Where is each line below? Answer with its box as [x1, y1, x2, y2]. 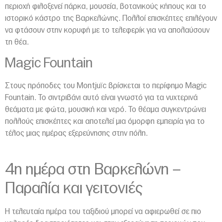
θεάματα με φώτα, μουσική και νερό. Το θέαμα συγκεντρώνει [5, 105, 206, 113]
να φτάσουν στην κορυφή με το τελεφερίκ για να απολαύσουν [5, 26, 210, 35]
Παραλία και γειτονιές [5, 180, 143, 197]
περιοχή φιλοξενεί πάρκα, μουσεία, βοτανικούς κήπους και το [5, 2, 206, 11]
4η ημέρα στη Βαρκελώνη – [5, 162, 181, 178]
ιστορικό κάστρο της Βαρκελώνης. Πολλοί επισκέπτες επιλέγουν [5, 14, 217, 23]
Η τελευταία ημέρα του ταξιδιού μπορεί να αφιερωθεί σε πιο [5, 208, 201, 216]
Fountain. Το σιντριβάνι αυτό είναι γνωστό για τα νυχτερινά [5, 93, 198, 102]
